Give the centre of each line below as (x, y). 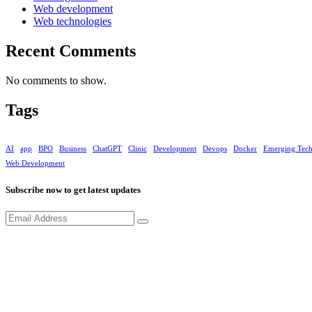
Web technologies (72, 21)
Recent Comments (71, 50)
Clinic (138, 149)
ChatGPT (107, 149)
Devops (215, 149)
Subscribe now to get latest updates (73, 189)
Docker (245, 149)
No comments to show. (56, 80)
